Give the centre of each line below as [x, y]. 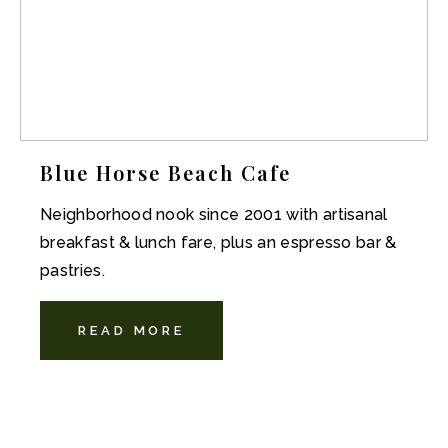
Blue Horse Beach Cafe [165, 172]
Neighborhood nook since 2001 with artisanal [214, 214]
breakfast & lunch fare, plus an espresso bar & [218, 242]
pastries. [72, 270]
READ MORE [132, 330]
